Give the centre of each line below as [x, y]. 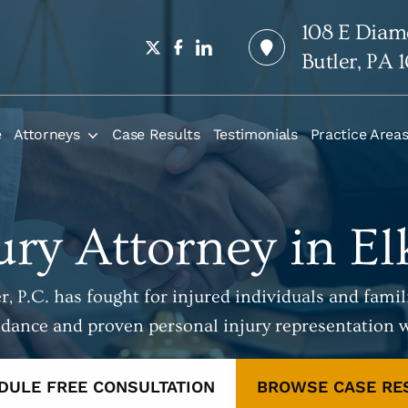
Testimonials [255, 134]
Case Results [156, 134]
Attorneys [47, 134]
